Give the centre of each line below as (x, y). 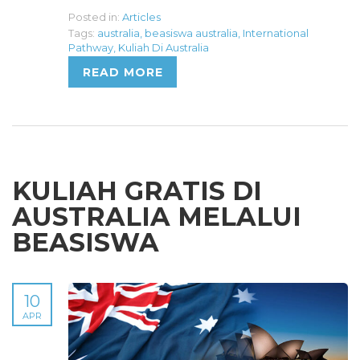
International (276, 33)
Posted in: (94, 16)
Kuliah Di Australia (164, 47)
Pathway (91, 47)
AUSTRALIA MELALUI (157, 216)
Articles (141, 16)
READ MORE (123, 72)
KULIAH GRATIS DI (137, 190)
